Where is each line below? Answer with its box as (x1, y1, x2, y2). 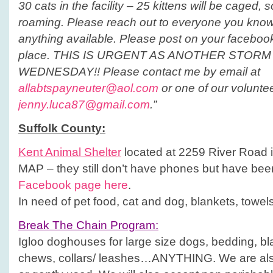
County (61, 122, 102, 135)
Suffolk (18, 122, 58, 135)
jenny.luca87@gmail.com (18, 98, 150, 111)
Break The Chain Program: (18, 219, 158, 232)
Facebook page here (18, 179, 128, 191)
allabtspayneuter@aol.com (18, 82, 158, 94)
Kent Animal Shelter (18, 146, 121, 158)
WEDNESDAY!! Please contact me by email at (18, 65, 260, 78)
